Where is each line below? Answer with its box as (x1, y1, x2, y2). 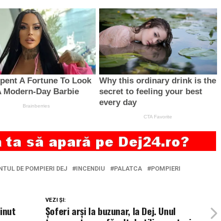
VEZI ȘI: (45, 197, 66, 204)
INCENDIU (76, 165, 105, 173)
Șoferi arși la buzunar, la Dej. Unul (45, 204, 176, 219)
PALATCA (114, 165, 142, 173)
